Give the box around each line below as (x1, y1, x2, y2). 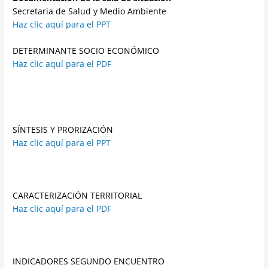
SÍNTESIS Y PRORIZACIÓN (13, 124, 114, 136)
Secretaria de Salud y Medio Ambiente (13, 5, 167, 17)
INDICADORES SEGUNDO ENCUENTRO (13, 255, 165, 267)
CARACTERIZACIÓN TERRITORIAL (13, 189, 142, 201)
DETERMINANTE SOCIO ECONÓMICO (13, 45, 160, 57)
